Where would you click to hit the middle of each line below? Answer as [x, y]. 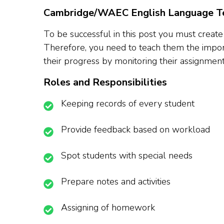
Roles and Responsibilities [105, 82]
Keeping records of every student [128, 104]
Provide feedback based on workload [135, 130]
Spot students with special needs [127, 156]
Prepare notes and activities [116, 182]
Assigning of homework [108, 208]
